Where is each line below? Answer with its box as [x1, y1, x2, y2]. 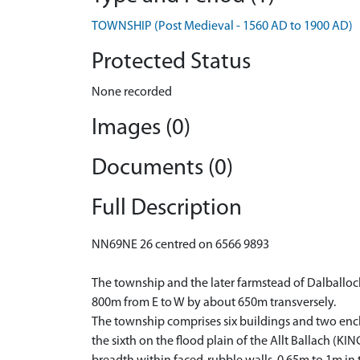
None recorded [92, 86, 172, 99]
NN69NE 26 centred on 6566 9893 [92, 239, 269, 252]
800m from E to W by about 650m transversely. [92, 297, 336, 309]
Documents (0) [92, 157, 233, 180]
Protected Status [92, 51, 251, 74]
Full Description [92, 197, 242, 220]
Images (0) [92, 117, 190, 140]
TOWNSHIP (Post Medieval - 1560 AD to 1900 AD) [92, 20, 353, 33]
